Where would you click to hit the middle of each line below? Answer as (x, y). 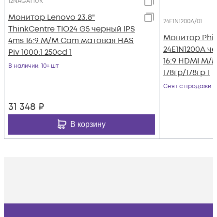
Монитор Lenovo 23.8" (52, 17)
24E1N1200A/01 (183, 21)
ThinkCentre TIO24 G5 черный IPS (72, 29)
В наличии (23, 66)
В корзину (88, 124)
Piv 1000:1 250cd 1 (40, 52)
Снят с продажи (187, 86)
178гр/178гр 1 (186, 72)
